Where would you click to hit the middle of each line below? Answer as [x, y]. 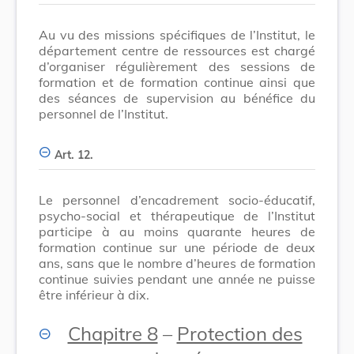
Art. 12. [74, 154]
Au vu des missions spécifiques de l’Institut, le [177, 34]
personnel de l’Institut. [104, 113]
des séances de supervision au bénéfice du [177, 98]
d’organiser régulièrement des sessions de [177, 66]
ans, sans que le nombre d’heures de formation [177, 263]
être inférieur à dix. [94, 294]
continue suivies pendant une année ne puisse [177, 279]
